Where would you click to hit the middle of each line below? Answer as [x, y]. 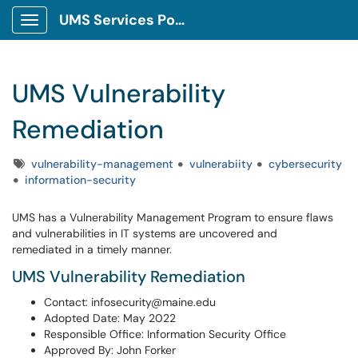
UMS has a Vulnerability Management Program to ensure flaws [173, 217]
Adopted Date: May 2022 [110, 318]
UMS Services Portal [180, 20]
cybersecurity [305, 164]
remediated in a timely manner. [92, 249]
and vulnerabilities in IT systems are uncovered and [145, 233]
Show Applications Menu [92, 33]
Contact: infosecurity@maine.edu [130, 302]
